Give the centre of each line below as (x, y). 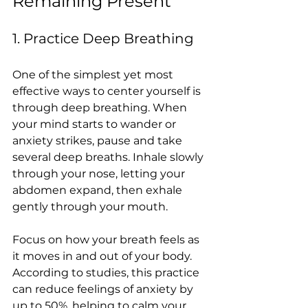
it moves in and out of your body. (103, 256)
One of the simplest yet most (94, 75)
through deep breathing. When (101, 108)
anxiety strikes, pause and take (99, 141)
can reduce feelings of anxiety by (104, 289)
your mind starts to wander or (96, 124)
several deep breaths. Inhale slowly (109, 157)
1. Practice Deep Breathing (103, 38)
